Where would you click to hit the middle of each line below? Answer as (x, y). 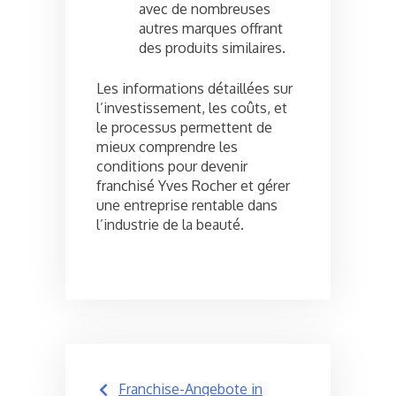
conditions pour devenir (172, 166)
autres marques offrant (211, 28)
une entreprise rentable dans (187, 205)
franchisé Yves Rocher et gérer (193, 185)
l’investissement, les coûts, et (192, 107)
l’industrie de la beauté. (170, 224)
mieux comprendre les (167, 146)
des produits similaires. (212, 47)
